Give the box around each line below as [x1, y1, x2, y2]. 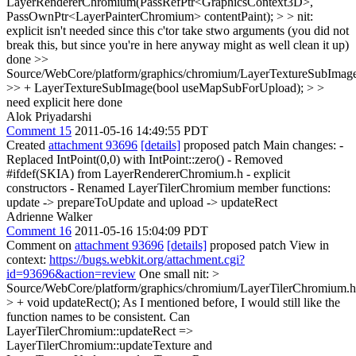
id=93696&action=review [6, 267, 136, 281]
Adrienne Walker [6, 210, 92, 223]
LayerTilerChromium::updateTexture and [6, 339, 212, 352]
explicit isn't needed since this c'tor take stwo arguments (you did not [6, 24, 349, 37]
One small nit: [136, 267, 212, 281]
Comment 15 [6, 124, 72, 137]
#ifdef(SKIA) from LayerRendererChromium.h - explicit [6, 167, 290, 180]
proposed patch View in [207, 238, 329, 252]
